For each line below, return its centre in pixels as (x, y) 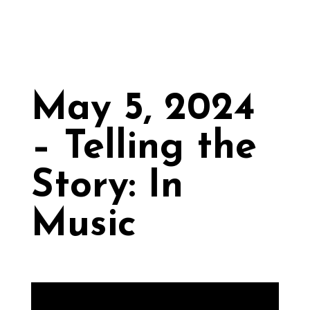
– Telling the (144, 148)
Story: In (107, 186)
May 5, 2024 (143, 109)
